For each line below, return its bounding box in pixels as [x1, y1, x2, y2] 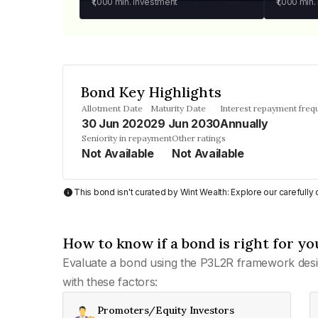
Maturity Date [150, 103, 207, 114]
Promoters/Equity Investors [97, 304, 234, 317]
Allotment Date [82, 103, 143, 114]
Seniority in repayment [82, 133, 172, 143]
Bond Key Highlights [80, 83, 221, 101]
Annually [219, 116, 268, 131]
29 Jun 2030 [150, 116, 220, 131]
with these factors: [62, 275, 158, 289]
